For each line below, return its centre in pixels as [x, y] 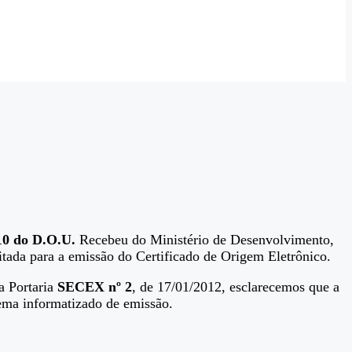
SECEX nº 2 [95, 286]
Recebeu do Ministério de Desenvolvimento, [205, 239]
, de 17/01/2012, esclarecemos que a [236, 286]
